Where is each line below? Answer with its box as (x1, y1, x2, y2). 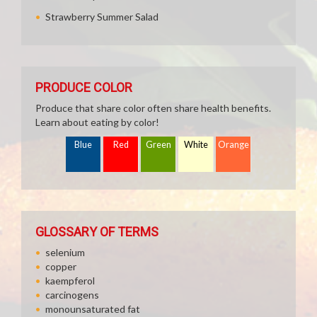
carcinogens (45, 289, 99, 301)
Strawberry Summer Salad (45, 11, 158, 23)
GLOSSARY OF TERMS (35, 224, 158, 239)
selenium (45, 246, 85, 258)
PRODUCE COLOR (35, 80, 132, 95)
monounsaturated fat (45, 303, 140, 315)
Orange (218, 139, 249, 150)
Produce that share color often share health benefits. (35, 102, 271, 114)
